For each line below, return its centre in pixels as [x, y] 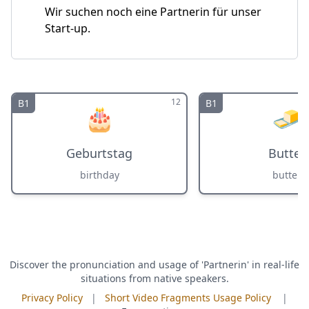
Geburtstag [99, 153]
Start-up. [68, 28]
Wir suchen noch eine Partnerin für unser [153, 12]
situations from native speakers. [154, 278]
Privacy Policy [52, 298]
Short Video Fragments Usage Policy [188, 298]
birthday [99, 175]
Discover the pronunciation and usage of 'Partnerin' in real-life [154, 265]
